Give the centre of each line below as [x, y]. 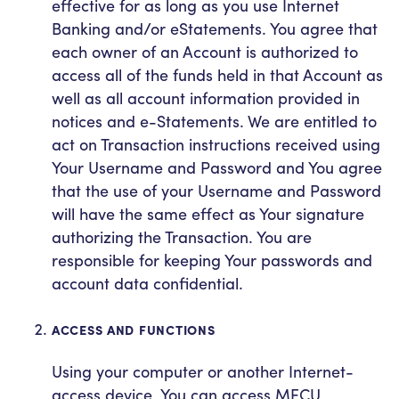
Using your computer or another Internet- [203, 370]
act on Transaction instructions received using [216, 144]
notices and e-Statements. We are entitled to [214, 121]
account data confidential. [147, 283]
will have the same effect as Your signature [208, 214]
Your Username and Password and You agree [217, 167]
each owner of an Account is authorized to [205, 52]
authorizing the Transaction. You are [182, 237]
